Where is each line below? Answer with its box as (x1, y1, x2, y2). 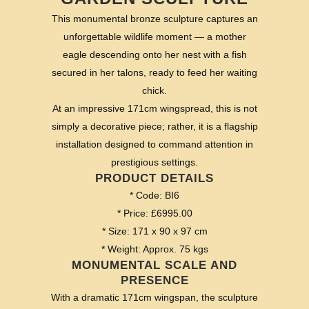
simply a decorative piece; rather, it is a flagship (51, 120, 258, 132)
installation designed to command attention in (56, 138, 253, 150)
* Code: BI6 (130, 189, 179, 201)
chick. (142, 84, 167, 96)
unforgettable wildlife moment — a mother (63, 30, 246, 42)
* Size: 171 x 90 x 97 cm (101, 225, 208, 237)
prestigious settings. (111, 156, 198, 168)
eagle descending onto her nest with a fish (62, 48, 247, 60)
